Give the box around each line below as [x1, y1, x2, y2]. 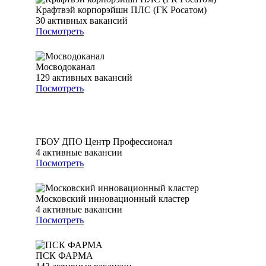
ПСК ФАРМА [36, 251, 93, 261]
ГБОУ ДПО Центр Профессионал [36, 137, 172, 147]
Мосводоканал [36, 62, 95, 72]
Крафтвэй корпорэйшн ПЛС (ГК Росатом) [36, 5, 207, 15]
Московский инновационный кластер [36, 194, 189, 204]
